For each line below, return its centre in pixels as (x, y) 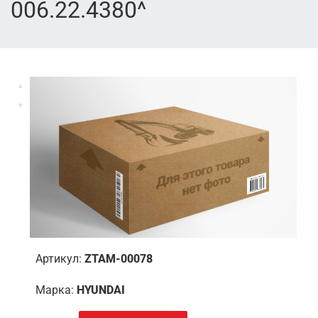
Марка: (56, 290)
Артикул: (60, 259)
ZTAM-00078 (119, 259)
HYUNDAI (101, 290)
